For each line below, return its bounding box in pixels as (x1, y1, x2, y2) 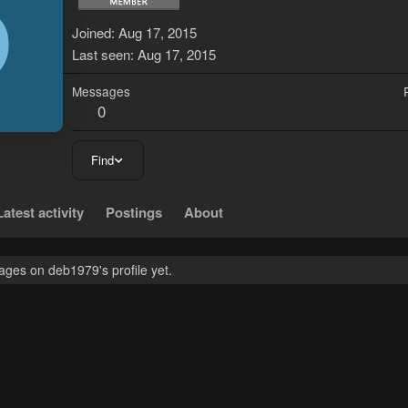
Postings (106, 202, 162, 223)
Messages (72, 82, 130, 101)
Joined (72, 23, 111, 43)
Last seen (72, 45, 130, 65)
